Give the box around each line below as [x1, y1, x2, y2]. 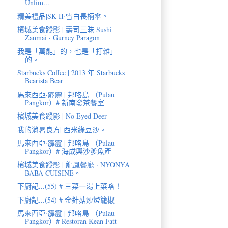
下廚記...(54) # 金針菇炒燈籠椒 [17, 194, 115, 205]
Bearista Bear [24, 76, 63, 86]
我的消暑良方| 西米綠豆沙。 [17, 124, 106, 134]
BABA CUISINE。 [24, 167, 81, 178]
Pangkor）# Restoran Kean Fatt [24, 216, 117, 226]
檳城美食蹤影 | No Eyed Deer [17, 111, 107, 121]
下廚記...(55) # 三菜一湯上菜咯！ [17, 181, 122, 191]
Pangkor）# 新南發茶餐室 [24, 97, 104, 107]
